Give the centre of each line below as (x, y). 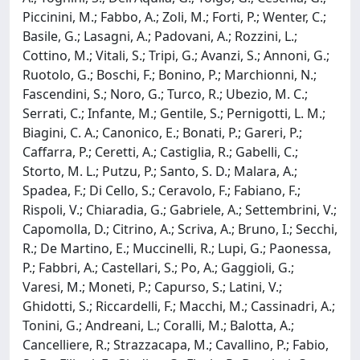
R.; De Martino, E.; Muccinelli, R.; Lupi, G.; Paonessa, (177, 248)
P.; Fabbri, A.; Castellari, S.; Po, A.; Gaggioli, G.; (158, 267)
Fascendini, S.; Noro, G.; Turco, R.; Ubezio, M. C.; (165, 94)
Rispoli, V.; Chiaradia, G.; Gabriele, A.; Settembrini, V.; (180, 209)
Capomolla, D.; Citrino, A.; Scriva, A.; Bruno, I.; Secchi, (180, 229)
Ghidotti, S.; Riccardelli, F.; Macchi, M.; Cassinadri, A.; (179, 306)
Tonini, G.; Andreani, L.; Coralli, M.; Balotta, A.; (158, 325)
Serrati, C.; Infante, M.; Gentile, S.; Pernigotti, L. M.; (174, 113)
